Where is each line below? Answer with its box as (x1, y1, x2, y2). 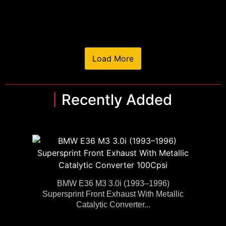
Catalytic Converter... (76, 200, 150, 209)
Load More (92, 53, 134, 64)
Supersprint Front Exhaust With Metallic (42, 190, 184, 199)
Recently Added (62, 91, 172, 109)
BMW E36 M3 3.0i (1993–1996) (56, 179, 169, 188)
